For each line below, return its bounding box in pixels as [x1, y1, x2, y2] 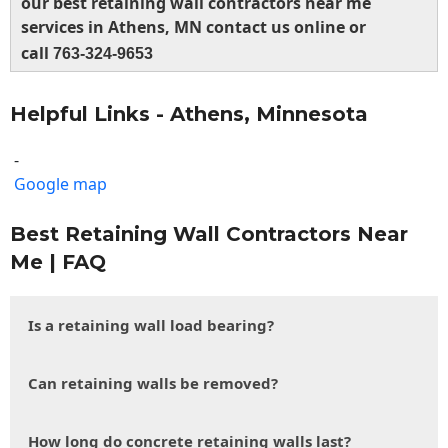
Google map [14, 173, 107, 196]
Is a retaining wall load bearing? [28, 315, 274, 336]
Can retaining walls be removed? [28, 373, 278, 394]
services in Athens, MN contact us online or [21, 16, 366, 39]
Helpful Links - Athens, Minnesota [10, 102, 368, 127]
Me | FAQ [10, 250, 106, 275]
